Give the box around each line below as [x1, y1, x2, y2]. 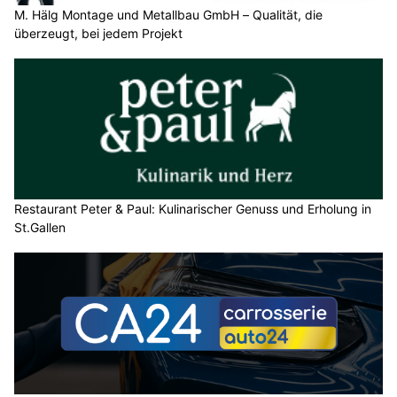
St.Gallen [14, 220, 66, 236]
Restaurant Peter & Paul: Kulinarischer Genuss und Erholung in [14, 201, 371, 217]
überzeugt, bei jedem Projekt [14, 25, 183, 41]
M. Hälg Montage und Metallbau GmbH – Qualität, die [14, 6, 323, 22]
